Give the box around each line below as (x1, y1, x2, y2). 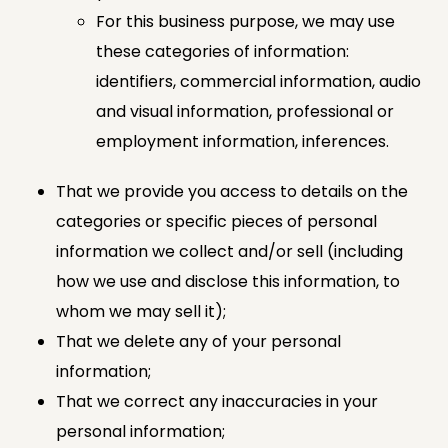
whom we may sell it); (56, 299, 226, 323)
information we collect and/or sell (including (56, 239, 403, 263)
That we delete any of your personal (56, 329, 341, 353)
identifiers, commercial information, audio (96, 69, 421, 93)
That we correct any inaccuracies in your (56, 389, 378, 413)
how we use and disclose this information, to (56, 269, 400, 293)
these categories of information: (96, 39, 349, 63)
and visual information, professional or (96, 99, 394, 123)
